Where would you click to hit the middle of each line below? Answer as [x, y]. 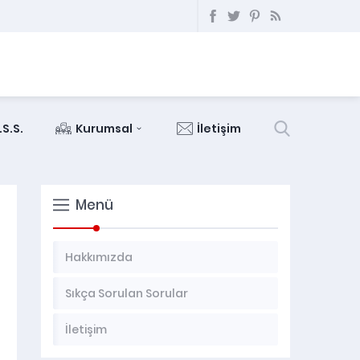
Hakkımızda [99, 257]
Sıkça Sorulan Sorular [127, 293]
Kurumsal [104, 129]
